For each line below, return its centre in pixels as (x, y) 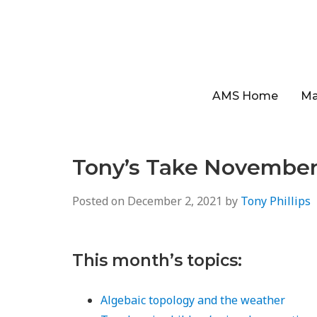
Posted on (100, 201)
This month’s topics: (157, 260)
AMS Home (245, 96)
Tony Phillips (276, 201)
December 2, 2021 (175, 201)
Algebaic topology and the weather (193, 300)
